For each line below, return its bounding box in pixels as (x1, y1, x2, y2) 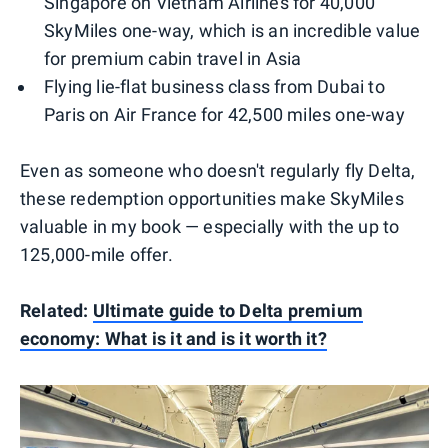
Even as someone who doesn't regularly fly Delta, (20, 160, 416, 182)
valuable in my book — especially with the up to (20, 216, 400, 238)
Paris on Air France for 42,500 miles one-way (44, 104, 405, 126)
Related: (20, 300, 93, 322)
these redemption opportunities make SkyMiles (20, 188, 404, 210)
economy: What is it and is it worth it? (20, 328, 327, 350)
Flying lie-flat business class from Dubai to (44, 76, 385, 98)
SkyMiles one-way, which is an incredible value (44, 20, 421, 42)
